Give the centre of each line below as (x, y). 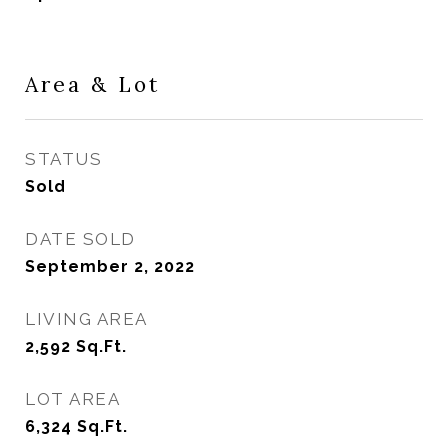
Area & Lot (92, 84)
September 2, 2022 (110, 266)
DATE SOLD (80, 239)
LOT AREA (72, 399)
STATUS (63, 159)
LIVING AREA (86, 319)
